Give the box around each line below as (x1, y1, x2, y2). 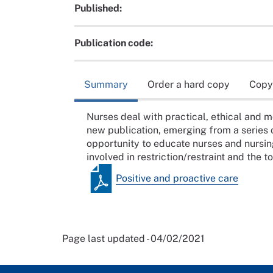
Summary (84, 78, 128, 90)
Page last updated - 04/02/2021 (62, 232, 205, 244)
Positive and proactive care (116, 172, 238, 184)
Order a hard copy (147, 78, 230, 90)
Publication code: (74, 37, 153, 49)
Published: (74, 2, 122, 15)
